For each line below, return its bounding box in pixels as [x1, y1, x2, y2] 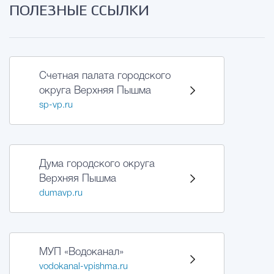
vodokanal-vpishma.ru [39, 262, 128, 271]
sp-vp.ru [39, 101, 73, 109]
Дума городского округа [39, 160, 155, 169]
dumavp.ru [39, 189, 83, 198]
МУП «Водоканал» [39, 248, 124, 257]
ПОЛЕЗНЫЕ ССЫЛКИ [9, 4, 149, 18]
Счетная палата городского [39, 72, 171, 81]
